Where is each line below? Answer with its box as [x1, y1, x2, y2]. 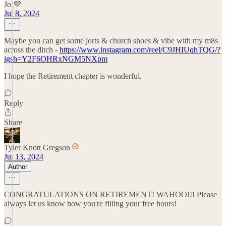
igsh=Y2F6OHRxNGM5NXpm [4, 54, 107, 63]
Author [8, 163, 27, 171]
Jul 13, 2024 [4, 152, 43, 161]
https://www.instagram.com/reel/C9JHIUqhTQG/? [60, 45, 220, 54]
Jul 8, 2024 [4, 9, 39, 18]
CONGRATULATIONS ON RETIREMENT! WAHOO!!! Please [4, 190, 217, 199]
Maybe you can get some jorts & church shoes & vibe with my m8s [4, 36, 218, 45]
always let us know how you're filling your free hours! [4, 199, 177, 208]
